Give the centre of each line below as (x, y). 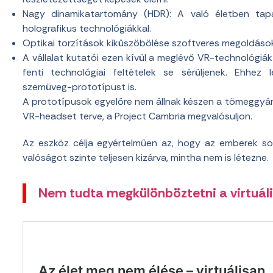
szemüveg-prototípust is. (80, 87)
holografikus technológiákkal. (87, 29)
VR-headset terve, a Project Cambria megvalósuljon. (137, 116)
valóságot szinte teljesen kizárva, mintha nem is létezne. (146, 158)
